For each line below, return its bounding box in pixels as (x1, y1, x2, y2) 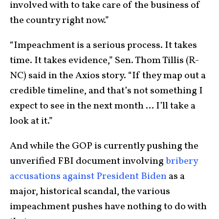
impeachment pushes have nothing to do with (10, 199, 207, 214)
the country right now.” (10, 13, 109, 27)
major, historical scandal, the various (10, 184, 170, 198)
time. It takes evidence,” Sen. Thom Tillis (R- (10, 53, 199, 67)
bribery (166, 154, 198, 168)
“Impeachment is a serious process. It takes (10, 38, 197, 52)
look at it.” (10, 114, 53, 128)
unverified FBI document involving (10, 154, 166, 168)
